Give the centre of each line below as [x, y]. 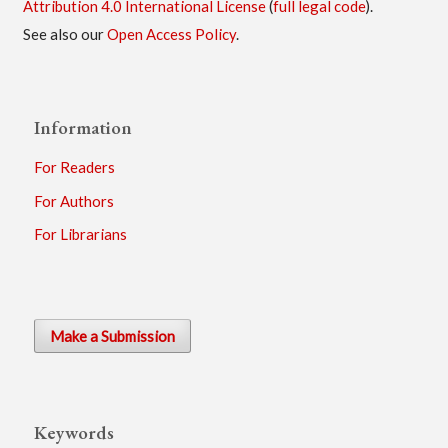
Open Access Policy [171, 34]
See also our [64, 34]
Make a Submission [113, 336]
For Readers [75, 167]
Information [83, 128]
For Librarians [81, 233]
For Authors [74, 200]
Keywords [74, 432]
